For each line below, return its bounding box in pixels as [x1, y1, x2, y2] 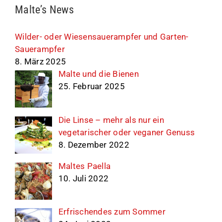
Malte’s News [15, 3, 74, 16]
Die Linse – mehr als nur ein [58, 114, 164, 125]
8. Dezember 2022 [58, 139, 129, 150]
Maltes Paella [58, 161, 111, 171]
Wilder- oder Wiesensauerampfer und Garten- [15, 31, 189, 42]
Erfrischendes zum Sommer [58, 207, 166, 217]
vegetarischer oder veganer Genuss [58, 127, 195, 137]
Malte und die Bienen [58, 68, 139, 79]
